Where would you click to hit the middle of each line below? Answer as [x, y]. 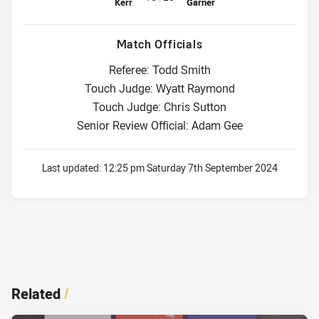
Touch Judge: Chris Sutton [159, 107]
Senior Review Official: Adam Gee [159, 126]
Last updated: [72, 168]
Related [36, 293]
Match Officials [159, 45]
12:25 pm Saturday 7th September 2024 [190, 168]
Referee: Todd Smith [159, 70]
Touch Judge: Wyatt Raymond [159, 89]
